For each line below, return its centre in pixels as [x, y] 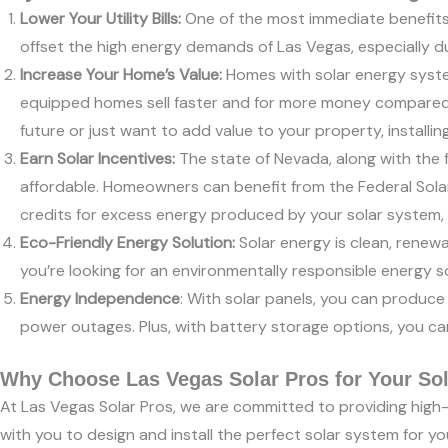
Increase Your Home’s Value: [121, 74]
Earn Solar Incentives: [97, 158]
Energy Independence [100, 298]
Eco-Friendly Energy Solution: [127, 242]
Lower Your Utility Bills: [100, 18]
